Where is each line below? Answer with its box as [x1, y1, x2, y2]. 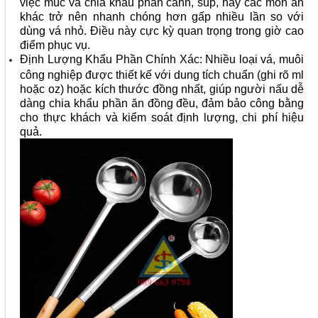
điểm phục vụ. [20, 39, 90, 50]
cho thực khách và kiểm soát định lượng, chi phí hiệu [20, 111, 304, 123]
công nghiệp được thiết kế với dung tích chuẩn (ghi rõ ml [20, 69, 304, 80]
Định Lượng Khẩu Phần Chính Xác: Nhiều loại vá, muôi [20, 53, 304, 65]
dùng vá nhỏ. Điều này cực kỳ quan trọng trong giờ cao [20, 25, 304, 36]
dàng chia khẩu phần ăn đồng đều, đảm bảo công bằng [20, 97, 304, 109]
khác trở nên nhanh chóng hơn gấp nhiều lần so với [20, 11, 304, 22]
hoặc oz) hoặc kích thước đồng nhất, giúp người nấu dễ [20, 83, 304, 94]
